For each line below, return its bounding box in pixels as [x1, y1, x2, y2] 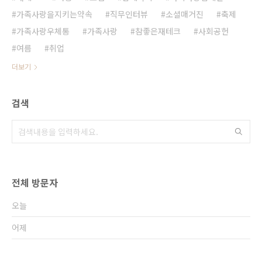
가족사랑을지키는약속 [16, 8, 92, 20]
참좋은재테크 [135, 25, 181, 37]
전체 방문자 [12, 175, 58, 189]
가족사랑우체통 [16, 25, 70, 37]
